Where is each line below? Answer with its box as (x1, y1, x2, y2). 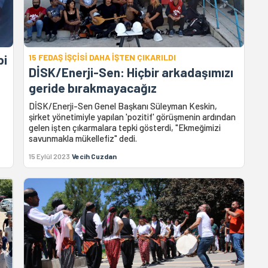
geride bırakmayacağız (29, 80, 157, 95)
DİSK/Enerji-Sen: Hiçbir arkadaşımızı (29, 64, 234, 80)
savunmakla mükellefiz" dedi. (29, 132, 138, 144)
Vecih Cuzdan (72, 151, 117, 160)
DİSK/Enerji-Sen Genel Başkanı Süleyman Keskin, (29, 100, 218, 111)
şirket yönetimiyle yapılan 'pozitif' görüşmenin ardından (29, 111, 236, 122)
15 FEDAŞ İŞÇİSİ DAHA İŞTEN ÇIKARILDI (29, 51, 176, 62)
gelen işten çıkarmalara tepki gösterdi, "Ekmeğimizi (29, 121, 221, 133)
